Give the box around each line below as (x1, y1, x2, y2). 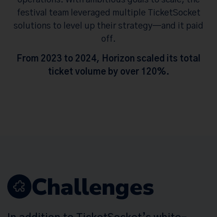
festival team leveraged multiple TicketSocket (16, 8, 201, 17)
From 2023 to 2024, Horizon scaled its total (16, 55, 201, 64)
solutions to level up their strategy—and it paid (14, 21, 203, 31)
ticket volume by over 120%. (47, 68, 170, 77)
